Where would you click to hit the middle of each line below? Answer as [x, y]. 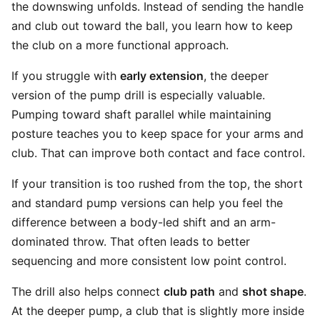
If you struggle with [66, 76]
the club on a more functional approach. [120, 45]
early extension [162, 76]
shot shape [273, 291]
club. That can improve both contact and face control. [158, 153]
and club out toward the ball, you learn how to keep [152, 26]
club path [189, 291]
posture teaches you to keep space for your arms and [157, 134]
